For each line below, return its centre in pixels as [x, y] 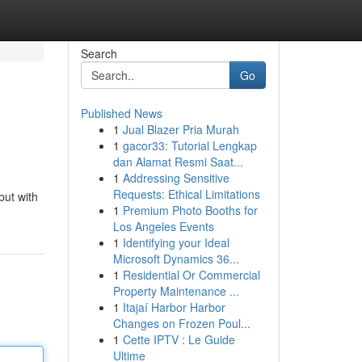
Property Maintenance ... [176, 291]
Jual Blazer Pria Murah [181, 129]
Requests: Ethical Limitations [186, 194]
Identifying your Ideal [176, 242]
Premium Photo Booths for [190, 210]
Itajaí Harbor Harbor [174, 307]
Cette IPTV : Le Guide [179, 339]
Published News [121, 113]
